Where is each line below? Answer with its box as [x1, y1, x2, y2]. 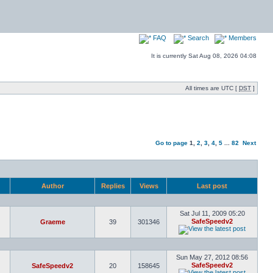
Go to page [155, 140, 188, 146]
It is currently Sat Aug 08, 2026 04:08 [151, 52, 257, 59]
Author [39, 182, 66, 190]
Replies [99, 182, 127, 190]
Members [227, 34, 257, 41]
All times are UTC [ [185, 85, 239, 91]
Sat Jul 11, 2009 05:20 [179, 210, 245, 217]
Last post [195, 182, 229, 190]
